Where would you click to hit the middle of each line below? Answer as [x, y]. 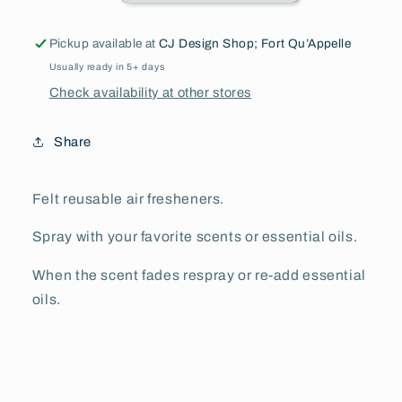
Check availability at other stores [150, 92]
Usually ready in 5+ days [107, 66]
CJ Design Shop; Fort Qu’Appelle [255, 44]
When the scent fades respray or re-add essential [199, 275]
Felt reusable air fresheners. [128, 198]
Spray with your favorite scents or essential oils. [195, 237]
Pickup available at [104, 44]
